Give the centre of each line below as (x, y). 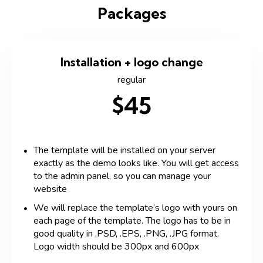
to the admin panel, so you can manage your (122, 176)
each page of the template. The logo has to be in (132, 220)
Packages (131, 13)
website (50, 189)
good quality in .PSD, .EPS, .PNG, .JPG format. (126, 233)
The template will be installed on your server (124, 150)
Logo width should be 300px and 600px (116, 246)
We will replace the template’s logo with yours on (135, 208)
